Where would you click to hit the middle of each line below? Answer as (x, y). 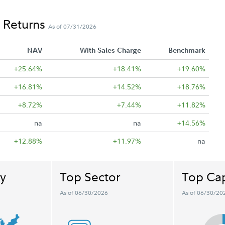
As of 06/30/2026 (84, 193)
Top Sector (90, 176)
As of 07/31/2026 (72, 26)
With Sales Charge (110, 50)
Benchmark (187, 50)
